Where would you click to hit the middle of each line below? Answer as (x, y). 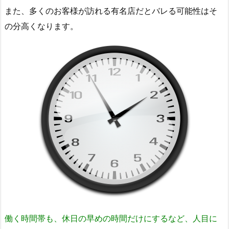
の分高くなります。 (41, 26)
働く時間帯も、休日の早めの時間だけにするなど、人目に (111, 219)
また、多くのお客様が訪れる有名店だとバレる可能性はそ (111, 10)
